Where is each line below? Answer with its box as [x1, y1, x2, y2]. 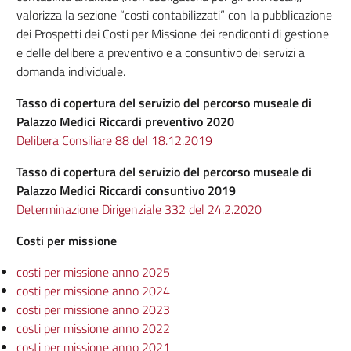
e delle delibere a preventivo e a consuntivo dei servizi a [16, 43, 305, 62]
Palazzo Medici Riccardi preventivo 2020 [16, 112, 234, 131]
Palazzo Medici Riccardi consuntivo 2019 [16, 181, 236, 200]
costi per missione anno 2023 [16, 300, 170, 319]
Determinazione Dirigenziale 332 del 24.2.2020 [16, 200, 262, 219]
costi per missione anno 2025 [16, 262, 170, 281]
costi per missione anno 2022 [16, 319, 170, 338]
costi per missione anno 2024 [16, 281, 170, 300]
